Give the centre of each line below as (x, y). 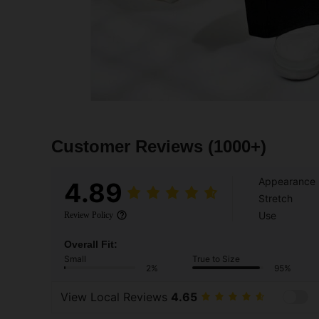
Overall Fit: (91, 244)
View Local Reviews (116, 297)
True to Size (216, 258)
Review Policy (89, 215)
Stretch (276, 198)
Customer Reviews (130, 146)
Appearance (287, 181)
